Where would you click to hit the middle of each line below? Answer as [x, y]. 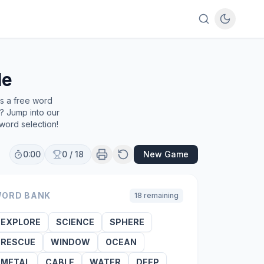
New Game [166, 154]
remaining [160, 195]
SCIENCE [75, 222]
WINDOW [70, 242]
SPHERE [127, 222]
